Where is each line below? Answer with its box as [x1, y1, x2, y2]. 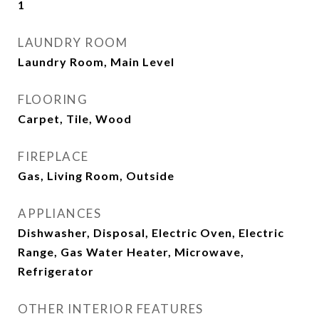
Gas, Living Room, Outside [18, 169, 174, 182]
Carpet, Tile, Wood [18, 112, 132, 125]
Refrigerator [18, 264, 94, 278]
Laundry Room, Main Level [18, 55, 174, 68]
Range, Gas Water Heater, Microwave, [18, 245, 244, 258]
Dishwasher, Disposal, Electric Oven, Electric [18, 226, 284, 239]
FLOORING [18, 92, 88, 107]
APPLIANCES [18, 206, 101, 221]
